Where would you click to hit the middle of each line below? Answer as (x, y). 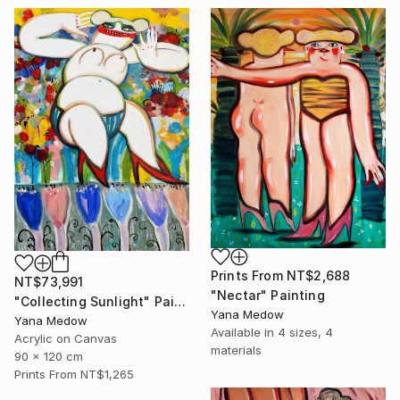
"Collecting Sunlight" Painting (180, 301)
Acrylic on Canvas (66, 338)
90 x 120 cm (49, 356)
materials (236, 350)
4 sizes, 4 (305, 333)
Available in (244, 333)
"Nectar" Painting (268, 296)
